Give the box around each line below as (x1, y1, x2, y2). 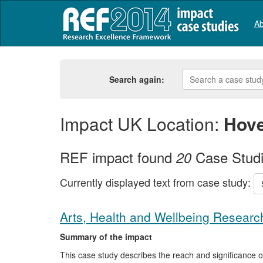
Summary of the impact (60, 231, 152, 242)
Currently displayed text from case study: (60, 174, 254, 190)
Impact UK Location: (60, 111, 224, 136)
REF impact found (60, 147, 176, 167)
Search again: (109, 73, 165, 85)
